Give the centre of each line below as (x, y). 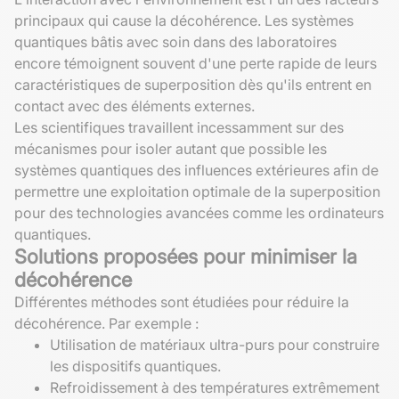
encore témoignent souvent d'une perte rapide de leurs (195, 63)
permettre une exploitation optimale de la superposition (197, 191)
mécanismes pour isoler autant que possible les (171, 148)
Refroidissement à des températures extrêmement (215, 387)
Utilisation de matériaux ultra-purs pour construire (215, 344)
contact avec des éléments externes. (134, 106)
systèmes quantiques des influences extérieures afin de (196, 170)
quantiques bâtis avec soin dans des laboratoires (175, 41)
